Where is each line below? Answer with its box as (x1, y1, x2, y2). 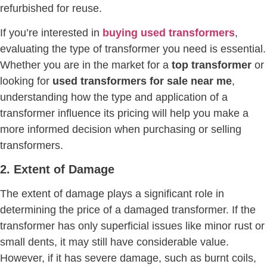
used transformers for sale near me (52, 74, 232, 87)
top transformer (172, 58, 252, 71)
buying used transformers (103, 26, 235, 39)
